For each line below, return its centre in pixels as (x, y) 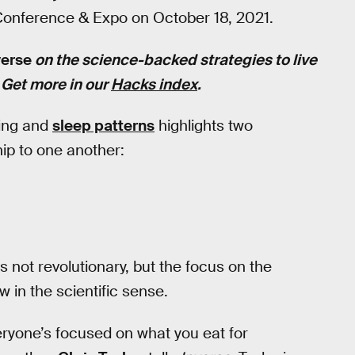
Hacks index (154, 84)
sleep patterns (103, 126)
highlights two (204, 126)
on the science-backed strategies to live (174, 59)
